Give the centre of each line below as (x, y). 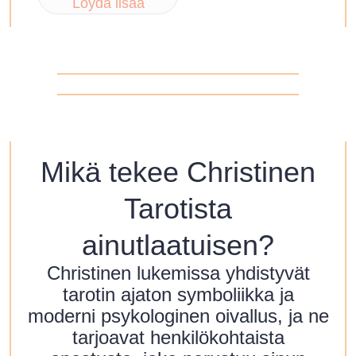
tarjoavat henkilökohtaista (178, 338)
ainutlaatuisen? (178, 246)
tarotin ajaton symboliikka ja (178, 295)
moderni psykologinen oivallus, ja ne (178, 316)
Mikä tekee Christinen (178, 172)
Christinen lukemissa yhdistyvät (178, 273)
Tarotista (178, 209)
